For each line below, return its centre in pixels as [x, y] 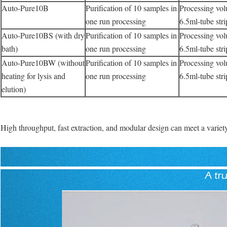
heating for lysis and [33, 76]
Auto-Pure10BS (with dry [43, 35]
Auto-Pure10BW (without [43, 63]
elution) [14, 89]
